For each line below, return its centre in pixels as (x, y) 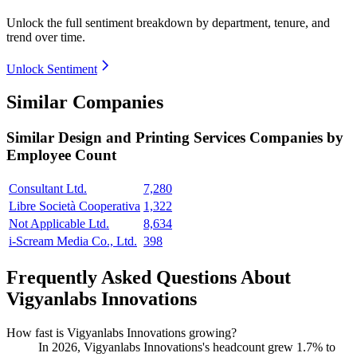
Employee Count (61, 155)
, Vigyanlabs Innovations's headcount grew (187, 347)
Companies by (296, 138)
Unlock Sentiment (52, 69)
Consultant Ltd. (48, 189)
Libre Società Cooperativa (75, 206)
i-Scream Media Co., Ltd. (73, 241)
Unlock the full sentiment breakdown (100, 22)
